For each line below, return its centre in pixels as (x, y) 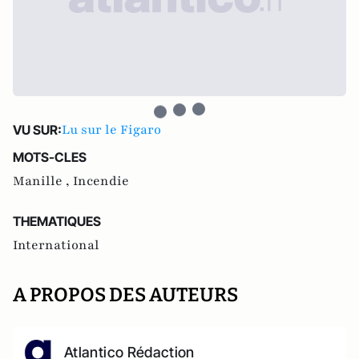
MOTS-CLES (50, 157)
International (56, 245)
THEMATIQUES (57, 221)
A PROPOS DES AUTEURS (125, 295)
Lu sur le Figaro (111, 130)
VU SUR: (37, 130)
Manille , (43, 181)
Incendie (101, 181)
